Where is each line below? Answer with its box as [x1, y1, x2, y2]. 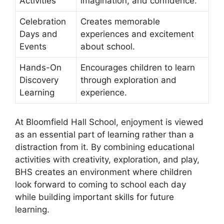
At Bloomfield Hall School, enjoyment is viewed [15, 117, 203, 127]
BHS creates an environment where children [15, 167, 192, 177]
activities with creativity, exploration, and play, [15, 154, 199, 165]
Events [19, 41, 46, 51]
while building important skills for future [15, 192, 174, 202]
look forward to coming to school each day [15, 179, 186, 190]
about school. [80, 41, 135, 51]
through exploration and [80, 74, 176, 85]
